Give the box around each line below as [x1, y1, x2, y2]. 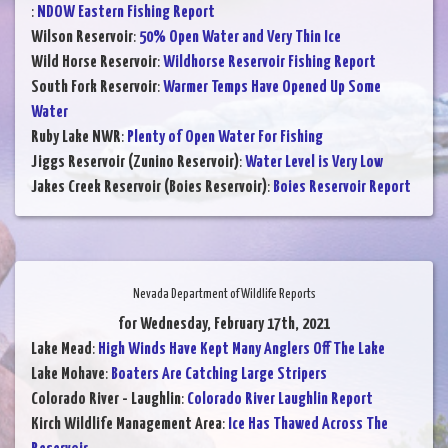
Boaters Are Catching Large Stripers [111, 366, 327, 384]
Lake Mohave [31, 366, 105, 384]
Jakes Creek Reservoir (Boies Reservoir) [31, 179, 267, 197]
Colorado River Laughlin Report [187, 391, 373, 409]
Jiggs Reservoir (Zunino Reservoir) [31, 154, 239, 172]
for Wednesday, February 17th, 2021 [118, 316, 330, 334]
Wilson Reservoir [31, 29, 133, 47]
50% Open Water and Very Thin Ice [139, 29, 341, 47]
